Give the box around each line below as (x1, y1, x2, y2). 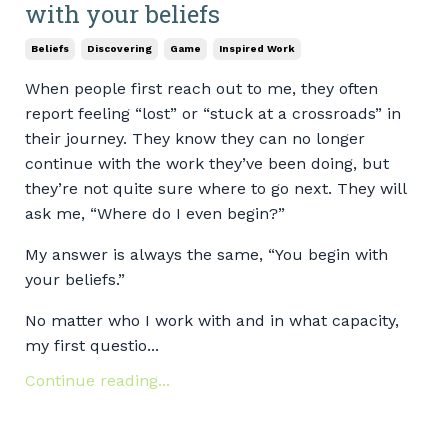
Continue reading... (25, 371, 170, 391)
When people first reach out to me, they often (25, 79, 378, 99)
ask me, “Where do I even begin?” (25, 204, 285, 224)
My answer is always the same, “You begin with (25, 245, 388, 265)
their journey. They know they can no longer (25, 129, 365, 149)
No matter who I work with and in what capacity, (25, 311, 399, 331)
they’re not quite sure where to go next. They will (25, 179, 406, 199)
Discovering (87, 43, 152, 55)
